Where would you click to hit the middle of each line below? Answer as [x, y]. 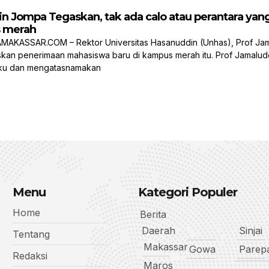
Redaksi [30, 256]
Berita [153, 215]
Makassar [165, 247]
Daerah [158, 231]
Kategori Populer [187, 192]
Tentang [31, 234]
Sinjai [251, 231]
